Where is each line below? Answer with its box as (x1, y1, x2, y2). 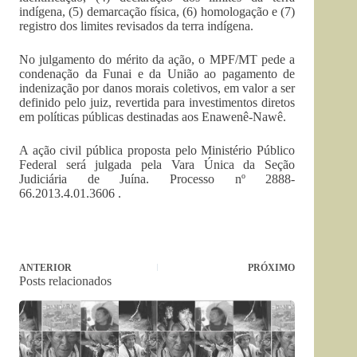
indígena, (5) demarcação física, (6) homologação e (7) (19, 5, 296, 18)
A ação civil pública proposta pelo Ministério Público (19, 143, 296, 157)
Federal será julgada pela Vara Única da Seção (19, 158, 296, 171)
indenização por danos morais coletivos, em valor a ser (19, 81, 296, 95)
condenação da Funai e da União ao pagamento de (19, 67, 296, 80)
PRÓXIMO (248, 262, 296, 273)
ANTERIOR (19, 262, 72, 273)
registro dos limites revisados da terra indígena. (19, 19, 253, 33)
